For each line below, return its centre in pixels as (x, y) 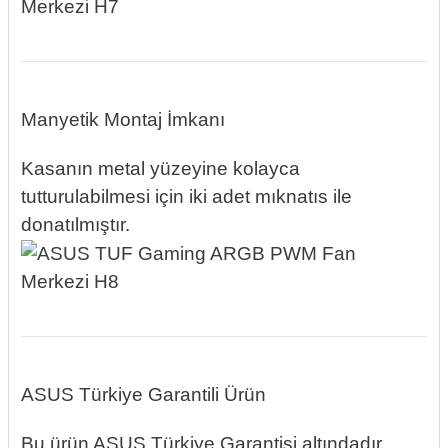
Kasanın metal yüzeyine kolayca (160, 168)
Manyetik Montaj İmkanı (123, 119)
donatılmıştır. (75, 224)
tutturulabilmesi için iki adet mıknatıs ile (186, 196)
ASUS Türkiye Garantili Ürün (143, 395)
